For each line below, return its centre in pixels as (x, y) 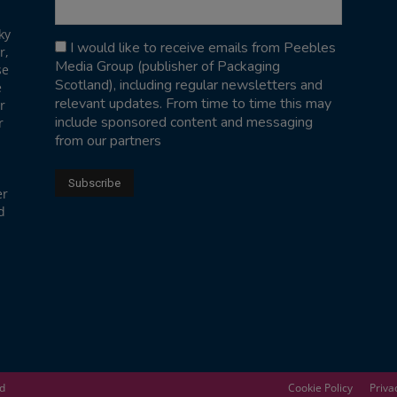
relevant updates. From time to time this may (193, 103)
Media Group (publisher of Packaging (167, 66)
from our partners (108, 140)
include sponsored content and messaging (184, 122)
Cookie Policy (320, 387)
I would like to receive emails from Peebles (203, 47)
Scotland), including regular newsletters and (189, 85)
